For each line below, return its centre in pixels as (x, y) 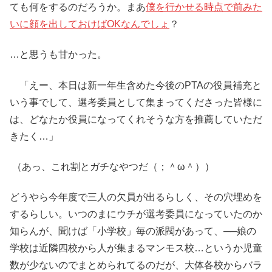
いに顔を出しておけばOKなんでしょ (90, 24)
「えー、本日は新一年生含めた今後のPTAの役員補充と (136, 85)
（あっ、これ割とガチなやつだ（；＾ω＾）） (112, 166)
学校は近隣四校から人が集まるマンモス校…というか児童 (136, 248)
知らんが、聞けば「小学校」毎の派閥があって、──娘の (133, 231)
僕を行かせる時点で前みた (204, 7)
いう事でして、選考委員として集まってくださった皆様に (136, 102)
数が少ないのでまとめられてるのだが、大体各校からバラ (136, 265)
